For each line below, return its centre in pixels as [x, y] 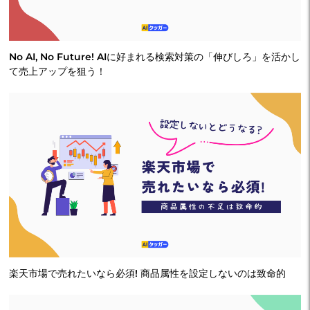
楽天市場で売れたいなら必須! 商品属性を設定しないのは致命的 [147, 273]
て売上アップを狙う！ [57, 71]
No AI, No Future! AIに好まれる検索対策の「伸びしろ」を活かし [155, 56]
